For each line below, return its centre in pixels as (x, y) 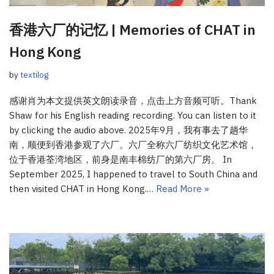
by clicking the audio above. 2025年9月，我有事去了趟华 (128, 130)
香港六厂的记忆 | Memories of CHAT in (132, 29)
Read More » (183, 188)
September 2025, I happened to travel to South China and (133, 174)
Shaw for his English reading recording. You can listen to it (133, 115)
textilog (34, 74)
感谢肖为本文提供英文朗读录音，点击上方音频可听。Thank (133, 100)
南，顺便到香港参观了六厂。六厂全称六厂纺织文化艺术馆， (133, 144)
